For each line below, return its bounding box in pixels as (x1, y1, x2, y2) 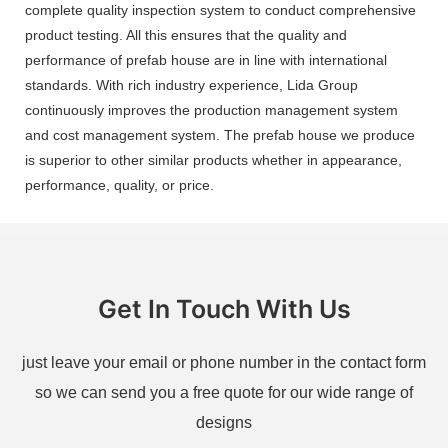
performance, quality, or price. (25, 176, 214, 193)
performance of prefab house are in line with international (25, 51, 387, 68)
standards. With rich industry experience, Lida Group (25, 76, 358, 93)
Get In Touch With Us (97, 294, 351, 325)
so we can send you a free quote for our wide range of (35, 384, 413, 402)
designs (196, 414, 252, 432)
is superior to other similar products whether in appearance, (25, 151, 402, 168)
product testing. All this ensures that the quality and (25, 26, 347, 43)
